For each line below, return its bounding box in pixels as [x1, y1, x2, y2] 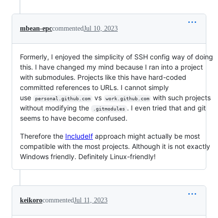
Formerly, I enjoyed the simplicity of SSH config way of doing [20, 52, 213, 61]
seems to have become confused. [20, 113, 127, 122]
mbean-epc [20, 24, 52, 32]
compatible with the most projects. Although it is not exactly [20, 142, 210, 150]
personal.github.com [35, 95, 91, 101]
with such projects [151, 93, 213, 102]
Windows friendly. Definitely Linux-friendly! [20, 152, 156, 161]
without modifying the [20, 103, 91, 112]
